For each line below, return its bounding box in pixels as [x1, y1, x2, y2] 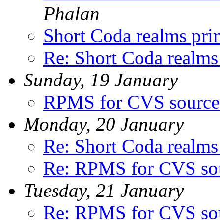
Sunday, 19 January [24, 69, 178, 90]
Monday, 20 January [24, 113, 184, 135]
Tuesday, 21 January [24, 179, 184, 201]
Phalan [43, 2, 100, 24]
